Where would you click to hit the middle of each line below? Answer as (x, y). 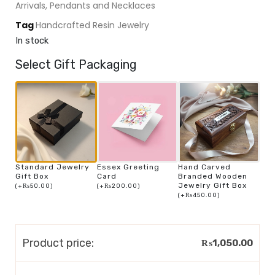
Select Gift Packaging (76, 64)
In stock (32, 40)
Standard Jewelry (52, 167)
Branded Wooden (213, 176)
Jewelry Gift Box (213, 185)
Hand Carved (205, 167)
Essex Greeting (128, 167)
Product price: (58, 243)
